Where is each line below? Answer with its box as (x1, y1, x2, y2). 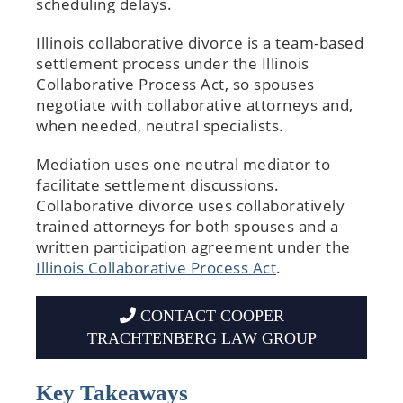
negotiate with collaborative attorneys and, (36, 94, 354, 115)
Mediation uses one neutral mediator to (36, 153, 330, 175)
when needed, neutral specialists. (36, 114, 288, 136)
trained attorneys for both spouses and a (36, 215, 338, 237)
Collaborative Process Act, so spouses (36, 73, 315, 94)
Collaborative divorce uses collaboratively (36, 194, 345, 216)
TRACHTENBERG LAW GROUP (86, 328, 317, 347)
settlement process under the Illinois (36, 52, 309, 74)
